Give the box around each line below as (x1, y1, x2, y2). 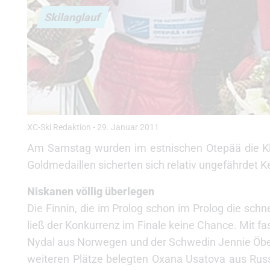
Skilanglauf (43, 10, 102, 24)
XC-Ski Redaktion (27, 122, 91, 133)
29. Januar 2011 (97, 122, 159, 133)
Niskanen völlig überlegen (27, 185, 154, 198)
